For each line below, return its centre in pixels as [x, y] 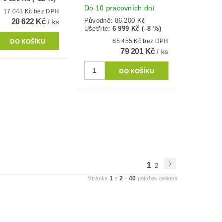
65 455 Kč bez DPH [156, 41]
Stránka [99, 178]
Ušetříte [96, 28]
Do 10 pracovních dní [119, 8]
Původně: [99, 20]
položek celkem [157, 178]
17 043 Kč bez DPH [47, 11]
